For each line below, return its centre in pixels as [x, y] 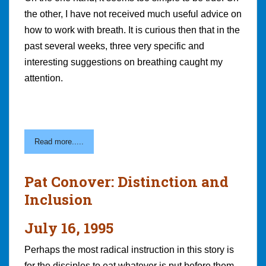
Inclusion [58, 199]
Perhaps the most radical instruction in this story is [129, 249]
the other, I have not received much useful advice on [133, 14]
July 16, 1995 [69, 228]
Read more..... [59, 141]
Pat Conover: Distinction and [126, 181]
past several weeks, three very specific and [114, 46]
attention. [44, 78]
